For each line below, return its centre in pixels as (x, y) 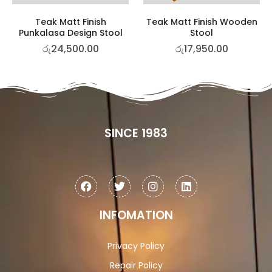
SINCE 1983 (136, 134)
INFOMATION (136, 216)
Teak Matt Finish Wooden (202, 22)
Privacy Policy (136, 246)
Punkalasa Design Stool (70, 33)
